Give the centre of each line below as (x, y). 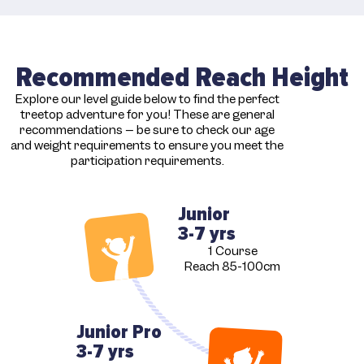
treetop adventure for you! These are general (147, 114)
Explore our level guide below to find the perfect (147, 99)
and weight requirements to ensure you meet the (147, 145)
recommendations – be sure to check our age (147, 130)
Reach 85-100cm (233, 267)
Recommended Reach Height (182, 77)
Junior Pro (119, 331)
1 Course (232, 251)
